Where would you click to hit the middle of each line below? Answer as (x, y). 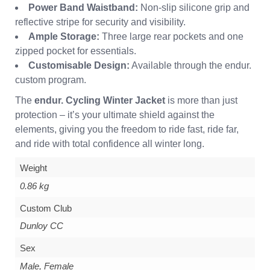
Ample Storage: (64, 36)
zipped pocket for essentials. (76, 51)
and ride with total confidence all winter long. (110, 143)
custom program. (51, 80)
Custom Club (46, 208)
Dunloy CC (41, 226)
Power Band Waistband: (83, 7)
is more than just (201, 100)
